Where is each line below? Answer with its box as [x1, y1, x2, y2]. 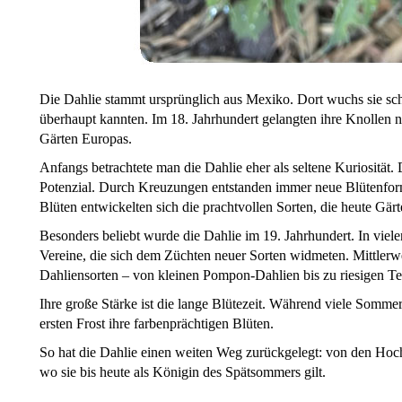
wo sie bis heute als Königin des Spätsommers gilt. [39, 364, 326, 380]
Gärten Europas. [39, 131, 132, 147]
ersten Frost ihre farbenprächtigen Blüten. [39, 316, 274, 332]
